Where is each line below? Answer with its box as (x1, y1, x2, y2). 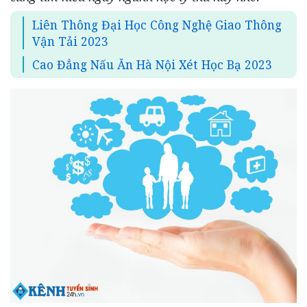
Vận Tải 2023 (32, 32, 108, 49)
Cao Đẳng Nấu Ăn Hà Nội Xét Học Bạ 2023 (32, 56, 272, 73)
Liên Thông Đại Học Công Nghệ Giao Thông (32, 16, 282, 33)
